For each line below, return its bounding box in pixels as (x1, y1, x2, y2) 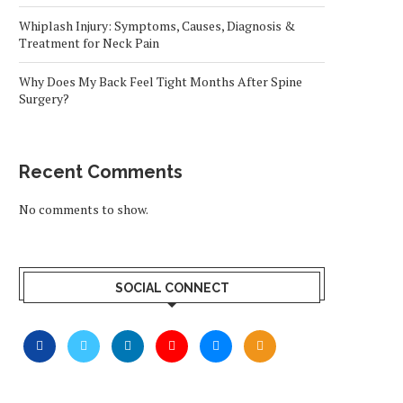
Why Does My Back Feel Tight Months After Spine (19, 73, 302, 90)
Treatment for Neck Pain (19, 34, 159, 51)
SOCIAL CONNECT (114, 281, 229, 295)
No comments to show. (19, 201, 148, 218)
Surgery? (19, 90, 69, 107)
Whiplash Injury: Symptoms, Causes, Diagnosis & (19, 17, 295, 34)
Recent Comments (19, 161, 183, 183)
